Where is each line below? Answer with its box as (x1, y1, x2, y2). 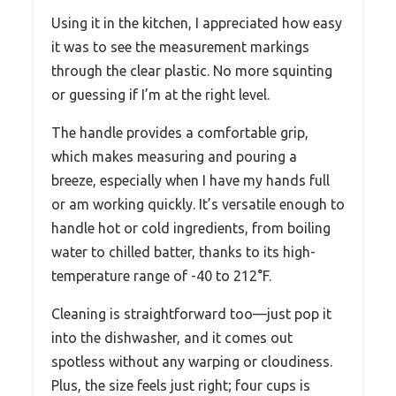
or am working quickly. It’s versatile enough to (51, 196, 345, 213)
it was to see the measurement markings (51, 39, 309, 56)
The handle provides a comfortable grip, (51, 125, 308, 141)
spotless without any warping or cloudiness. (51, 354, 332, 370)
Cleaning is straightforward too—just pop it (51, 306, 331, 323)
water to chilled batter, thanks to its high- (51, 244, 316, 261)
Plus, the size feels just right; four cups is (51, 377, 310, 394)
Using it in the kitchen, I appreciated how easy (51, 15, 342, 32)
